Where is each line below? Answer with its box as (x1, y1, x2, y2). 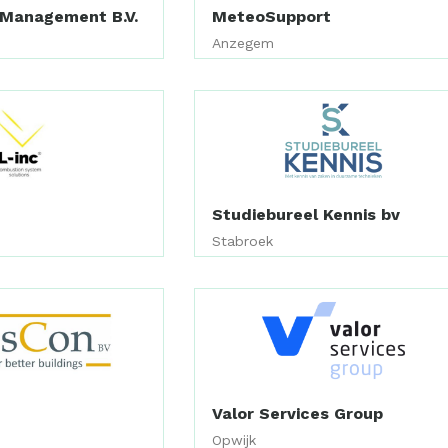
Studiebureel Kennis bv (212, 205, 401, 225)
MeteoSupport (212, 6, 332, 26)
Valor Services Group (212, 403, 384, 423)
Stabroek (212, 233, 274, 250)
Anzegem (212, 34, 275, 51)
